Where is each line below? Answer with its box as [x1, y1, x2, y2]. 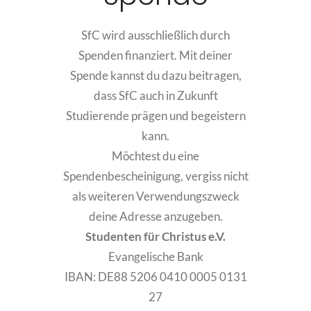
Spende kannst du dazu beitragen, [69, 68, 242, 83]
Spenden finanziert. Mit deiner [78, 48, 233, 62]
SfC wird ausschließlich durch [81, 28, 230, 42]
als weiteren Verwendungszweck [72, 189, 239, 203]
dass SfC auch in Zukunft [93, 88, 218, 103]
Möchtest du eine [112, 149, 199, 163]
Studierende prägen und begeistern [65, 108, 246, 123]
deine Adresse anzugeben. [88, 209, 223, 224]
